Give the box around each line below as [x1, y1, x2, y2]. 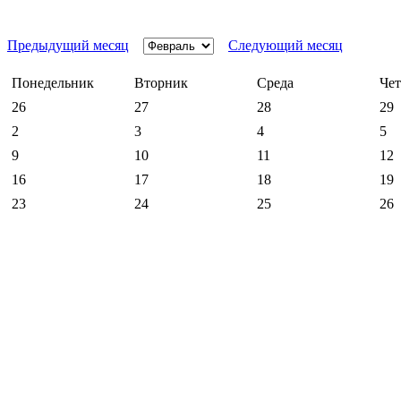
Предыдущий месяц [7, 38, 129, 53]
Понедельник [12, 75, 94, 90]
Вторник [134, 75, 188, 90]
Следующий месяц [228, 38, 343, 53]
